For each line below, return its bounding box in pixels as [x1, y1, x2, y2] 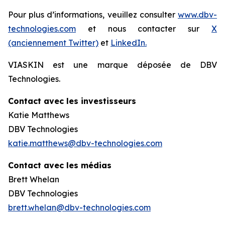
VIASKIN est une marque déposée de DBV [8, 60, 217, 70]
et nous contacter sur [76, 24, 211, 34]
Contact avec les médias [8, 160, 111, 170]
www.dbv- [178, 10, 217, 20]
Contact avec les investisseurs [8, 96, 136, 106]
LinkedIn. [110, 38, 147, 48]
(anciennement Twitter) [8, 38, 98, 48]
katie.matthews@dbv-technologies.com [8, 138, 162, 148]
